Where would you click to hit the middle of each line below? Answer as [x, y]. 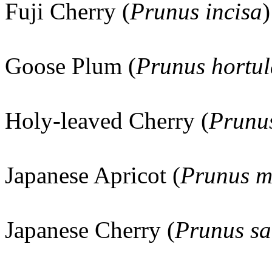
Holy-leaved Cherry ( [107, 121]
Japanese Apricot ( [93, 175]
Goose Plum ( [70, 66]
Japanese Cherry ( [90, 230]
